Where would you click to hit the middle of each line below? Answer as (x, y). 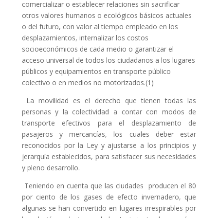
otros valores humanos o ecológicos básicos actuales (107, 15)
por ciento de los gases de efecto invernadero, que (109, 197)
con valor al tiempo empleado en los (120, 27)
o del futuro (40, 27)
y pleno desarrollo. (51, 168)
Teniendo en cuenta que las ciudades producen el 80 (110, 186)
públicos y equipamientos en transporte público (96, 71)
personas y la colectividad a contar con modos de (109, 112)
